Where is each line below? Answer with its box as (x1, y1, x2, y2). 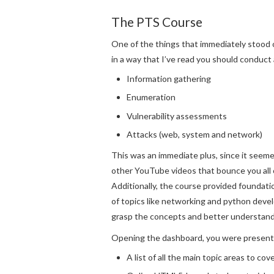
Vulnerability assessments (127, 110, 227, 121)
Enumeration (127, 92, 176, 103)
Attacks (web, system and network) (127, 129, 262, 140)
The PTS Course (111, 14, 202, 30)
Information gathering (127, 73, 211, 84)
